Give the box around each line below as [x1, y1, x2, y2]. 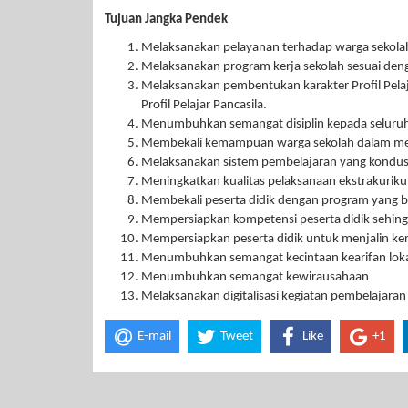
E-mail [138, 330, 171, 343]
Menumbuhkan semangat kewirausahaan [141, 270, 369, 284]
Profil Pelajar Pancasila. [141, 98, 267, 112]
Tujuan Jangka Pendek [105, 12, 228, 26]
